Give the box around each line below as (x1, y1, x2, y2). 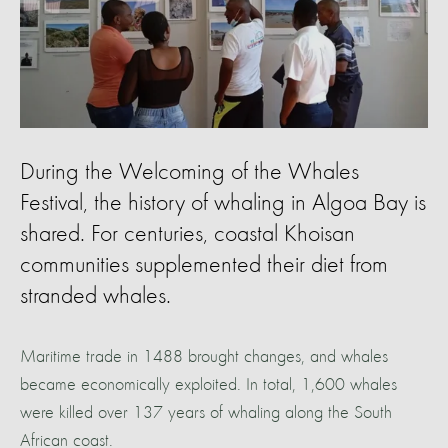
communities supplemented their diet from (20, 253, 388, 278)
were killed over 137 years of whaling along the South (20, 403, 392, 422)
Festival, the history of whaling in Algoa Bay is (20, 191, 426, 216)
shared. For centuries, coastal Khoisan (20, 222, 355, 247)
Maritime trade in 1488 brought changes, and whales (20, 347, 388, 366)
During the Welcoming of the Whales (20, 160, 359, 185)
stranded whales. (20, 284, 171, 309)
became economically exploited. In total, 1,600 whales (20, 375, 397, 394)
